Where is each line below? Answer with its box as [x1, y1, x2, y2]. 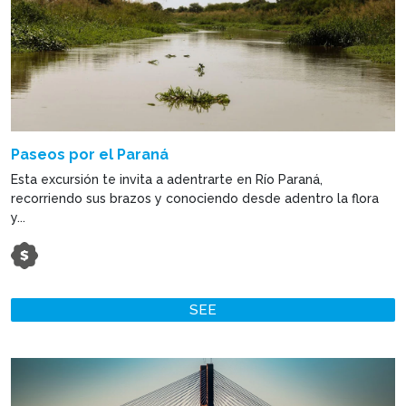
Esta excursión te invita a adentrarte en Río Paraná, [11, 171, 323, 187]
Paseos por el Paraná [11, 145, 169, 163]
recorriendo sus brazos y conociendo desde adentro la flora [11, 190, 379, 206]
